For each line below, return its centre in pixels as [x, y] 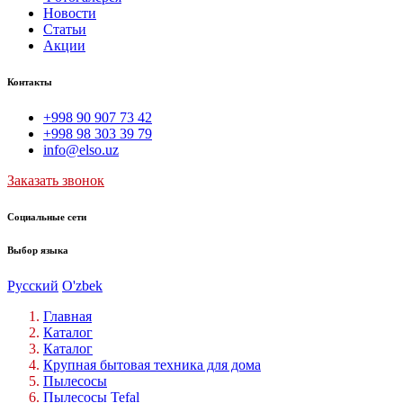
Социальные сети [47, 216]
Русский [33, 285]
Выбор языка [38, 250]
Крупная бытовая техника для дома [152, 364]
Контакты [30, 81]
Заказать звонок [56, 180]
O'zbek [82, 285]
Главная [67, 316]
